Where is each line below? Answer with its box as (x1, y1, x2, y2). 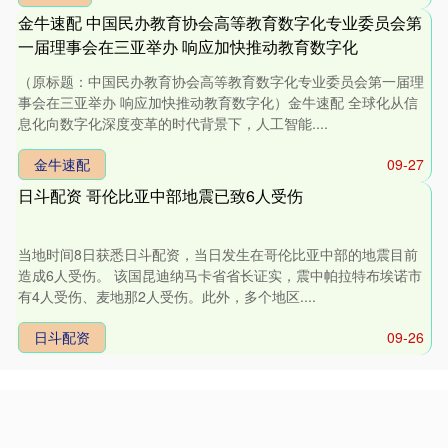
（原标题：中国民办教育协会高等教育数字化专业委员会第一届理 (18, 70, 425, 91)
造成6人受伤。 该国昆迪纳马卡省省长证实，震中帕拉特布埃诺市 (18, 264, 423, 285)
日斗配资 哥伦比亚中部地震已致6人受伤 (18, 183, 304, 207)
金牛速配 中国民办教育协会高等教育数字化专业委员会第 (18, 10, 423, 34)
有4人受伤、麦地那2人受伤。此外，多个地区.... (18, 285, 317, 306)
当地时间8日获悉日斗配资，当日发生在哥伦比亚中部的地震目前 (18, 243, 419, 264)
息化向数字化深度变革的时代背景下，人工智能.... (18, 112, 329, 133)
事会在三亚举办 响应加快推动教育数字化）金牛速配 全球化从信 (18, 91, 419, 112)
